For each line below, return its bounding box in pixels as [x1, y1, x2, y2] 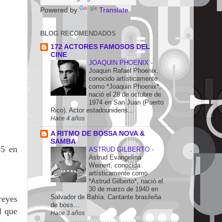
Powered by [40, 6, 79, 14]
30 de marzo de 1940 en [89, 185, 158, 193]
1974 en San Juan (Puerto [89, 98, 164, 106]
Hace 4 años [51, 114, 85, 122]
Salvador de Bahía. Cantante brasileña [51, 193, 161, 201]
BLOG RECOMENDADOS [40, 30, 116, 37]
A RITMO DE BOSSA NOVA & [51, 129, 145, 137]
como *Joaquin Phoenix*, [89, 82, 161, 90]
